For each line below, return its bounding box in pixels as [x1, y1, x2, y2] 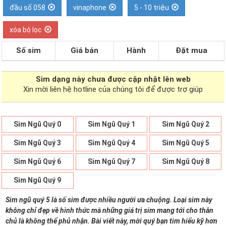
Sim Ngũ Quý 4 [88, 139, 136, 147]
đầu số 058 [10, 4, 45, 12]
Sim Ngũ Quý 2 [161, 120, 209, 128]
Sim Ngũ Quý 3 [14, 139, 62, 147]
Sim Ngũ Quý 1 [88, 120, 136, 128]
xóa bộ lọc [10, 26, 42, 34]
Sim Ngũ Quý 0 [14, 120, 62, 128]
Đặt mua [176, 46, 207, 55]
